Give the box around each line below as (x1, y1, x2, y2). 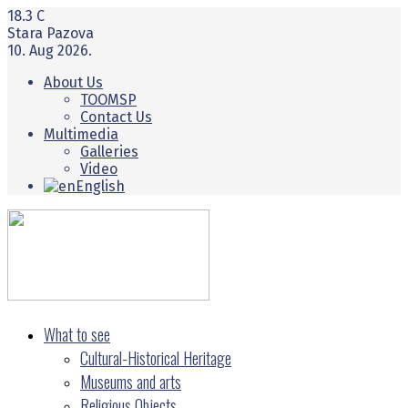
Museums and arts (80, 370, 181, 393)
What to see (44, 322, 110, 346)
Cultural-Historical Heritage (80, 346, 231, 370)
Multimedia (44, 126, 118, 143)
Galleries (80, 143, 138, 160)
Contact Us (80, 108, 152, 126)
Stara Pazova (7, 25, 94, 42)
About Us (44, 74, 103, 91)
